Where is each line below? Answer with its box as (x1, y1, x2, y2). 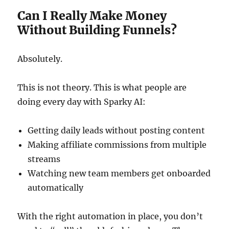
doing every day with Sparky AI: (17, 97, 146, 107)
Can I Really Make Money (17, 8, 167, 23)
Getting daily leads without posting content (28, 125, 205, 135)
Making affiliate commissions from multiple (28, 140, 207, 150)
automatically (28, 182, 84, 193)
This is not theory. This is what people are (17, 82, 187, 93)
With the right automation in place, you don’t (17, 211, 203, 221)
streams (28, 154, 61, 164)
